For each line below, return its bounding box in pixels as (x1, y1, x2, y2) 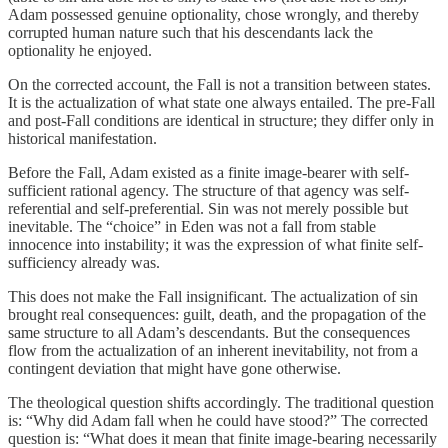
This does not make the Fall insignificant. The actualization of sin (8, 288, 418, 306)
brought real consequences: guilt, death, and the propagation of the (8, 306, 426, 324)
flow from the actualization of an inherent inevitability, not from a (8, 342, 418, 360)
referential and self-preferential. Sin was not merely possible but (8, 200, 408, 218)
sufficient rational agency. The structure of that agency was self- (8, 182, 409, 200)
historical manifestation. (8, 130, 157, 148)
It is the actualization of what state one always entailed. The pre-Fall (8, 94, 435, 112)
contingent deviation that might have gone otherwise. (8, 360, 341, 378)
